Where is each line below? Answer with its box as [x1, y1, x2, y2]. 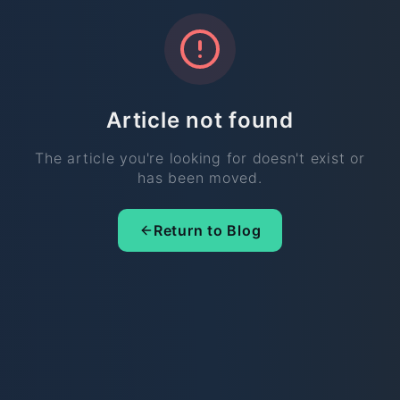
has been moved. [137, 169, 262, 187]
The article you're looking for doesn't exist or [35, 149, 365, 168]
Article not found [106, 107, 294, 134]
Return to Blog [153, 221, 262, 240]
